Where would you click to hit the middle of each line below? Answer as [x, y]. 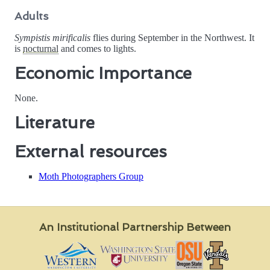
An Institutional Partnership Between [135, 227]
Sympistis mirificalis [52, 38]
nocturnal [41, 49]
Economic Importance [103, 74]
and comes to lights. [97, 49]
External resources [91, 152]
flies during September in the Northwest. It [172, 38]
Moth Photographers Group [91, 177]
